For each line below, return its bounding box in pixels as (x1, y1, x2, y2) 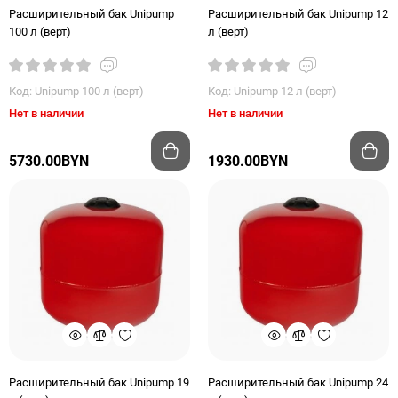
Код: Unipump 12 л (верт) (208, 84, 337, 98)
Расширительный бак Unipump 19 (9, 376, 189, 389)
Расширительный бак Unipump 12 (208, 7, 388, 20)
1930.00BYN (208, 153, 288, 170)
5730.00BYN (9, 153, 89, 170)
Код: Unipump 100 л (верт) (9, 84, 144, 98)
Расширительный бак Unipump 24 (208, 376, 388, 389)
